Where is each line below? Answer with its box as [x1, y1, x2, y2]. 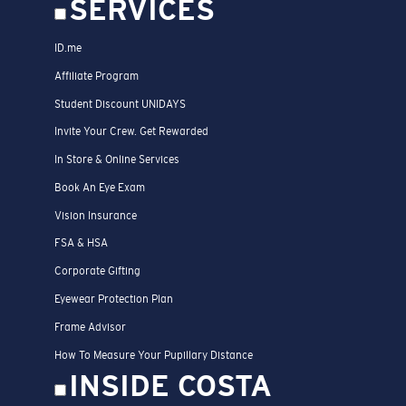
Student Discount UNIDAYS [54, 97, 186, 111]
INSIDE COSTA [69, 369, 272, 402]
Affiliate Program [54, 69, 139, 82]
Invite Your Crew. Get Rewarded [54, 125, 208, 139]
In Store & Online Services [54, 153, 179, 167]
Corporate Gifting [54, 265, 140, 278]
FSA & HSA [54, 237, 108, 250]
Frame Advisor [54, 320, 126, 333]
